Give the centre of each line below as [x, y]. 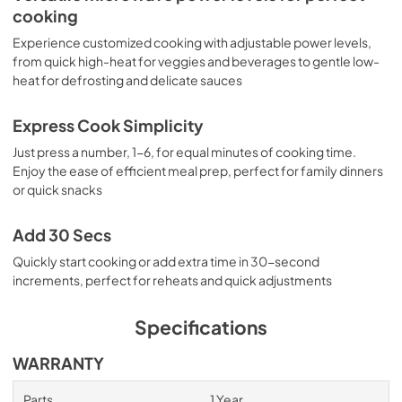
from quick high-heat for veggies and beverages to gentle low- [196, 61]
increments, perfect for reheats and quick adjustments [172, 280]
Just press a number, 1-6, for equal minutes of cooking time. [184, 151]
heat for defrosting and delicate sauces [127, 79]
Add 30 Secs [62, 235]
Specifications [201, 327]
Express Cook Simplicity [108, 125]
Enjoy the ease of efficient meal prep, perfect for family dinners [198, 170]
